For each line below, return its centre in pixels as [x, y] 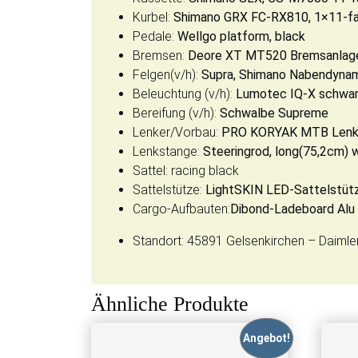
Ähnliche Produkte [170, 304]
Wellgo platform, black [241, 37]
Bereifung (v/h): [175, 113]
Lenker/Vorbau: [177, 133]
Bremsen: [160, 56]
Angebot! [267, 338]
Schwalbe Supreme [272, 113]
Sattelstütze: [169, 190]
